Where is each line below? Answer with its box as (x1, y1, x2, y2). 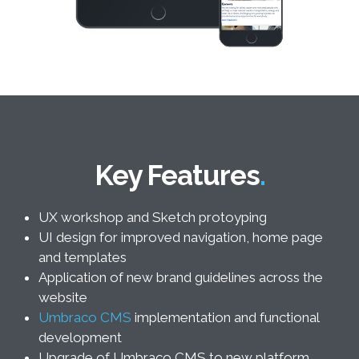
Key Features (94, 159, 260, 192)
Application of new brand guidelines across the (38, 269, 323, 286)
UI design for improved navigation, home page (38, 229, 323, 246)
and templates (38, 249, 127, 266)
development (38, 329, 122, 346)
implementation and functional (131, 309, 319, 326)
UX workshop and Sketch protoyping (38, 209, 267, 226)
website (38, 289, 87, 306)
